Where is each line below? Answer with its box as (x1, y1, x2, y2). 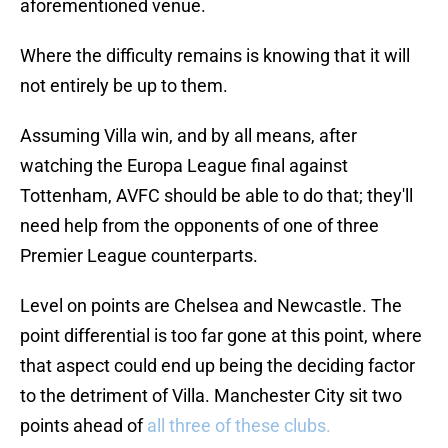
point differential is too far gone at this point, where (20, 325, 422, 347)
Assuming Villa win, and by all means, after (20, 125, 357, 147)
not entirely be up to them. (20, 75, 228, 97)
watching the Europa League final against (20, 155, 348, 177)
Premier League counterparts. (20, 245, 258, 267)
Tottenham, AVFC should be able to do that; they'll (20, 185, 413, 207)
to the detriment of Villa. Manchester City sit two (20, 385, 402, 407)
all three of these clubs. (143, 415, 331, 437)
